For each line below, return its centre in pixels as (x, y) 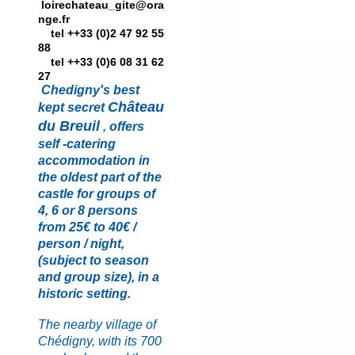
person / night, (81, 243)
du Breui (67, 126)
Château (136, 107)
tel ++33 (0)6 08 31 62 (101, 61)
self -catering (77, 143)
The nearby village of (97, 324)
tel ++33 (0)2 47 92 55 (101, 33)
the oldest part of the (100, 177)
